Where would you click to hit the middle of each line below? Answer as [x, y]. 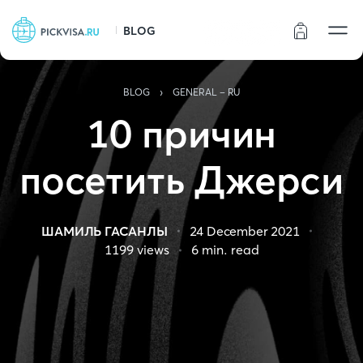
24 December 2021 [244, 231]
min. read [228, 250]
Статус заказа [242, 33]
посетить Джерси [181, 179]
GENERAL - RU [207, 92]
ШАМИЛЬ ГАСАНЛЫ [105, 231]
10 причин [181, 133]
